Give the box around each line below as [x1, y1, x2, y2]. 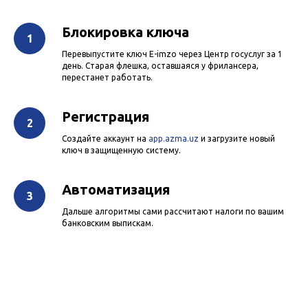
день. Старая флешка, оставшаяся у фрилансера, [62, 61, 258, 71]
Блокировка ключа [62, 24, 189, 41]
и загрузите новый [199, 134, 275, 144]
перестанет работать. [62, 73, 153, 82]
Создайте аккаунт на [62, 134, 148, 144]
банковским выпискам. [62, 219, 153, 228]
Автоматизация [62, 181, 170, 198]
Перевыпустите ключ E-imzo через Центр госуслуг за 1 [62, 49, 283, 59]
